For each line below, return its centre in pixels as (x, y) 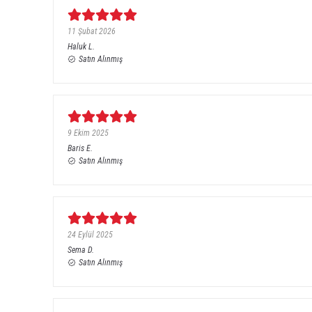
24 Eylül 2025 (90, 235)
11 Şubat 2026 (92, 32)
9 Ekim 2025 (88, 133)
